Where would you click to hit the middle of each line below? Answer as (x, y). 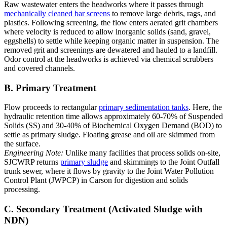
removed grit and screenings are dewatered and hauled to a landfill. (111, 50)
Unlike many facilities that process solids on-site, (142, 153)
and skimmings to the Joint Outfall (164, 162)
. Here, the (205, 107)
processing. (22, 190)
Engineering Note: (34, 153)
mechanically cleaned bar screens (57, 13)
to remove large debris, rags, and (163, 13)
